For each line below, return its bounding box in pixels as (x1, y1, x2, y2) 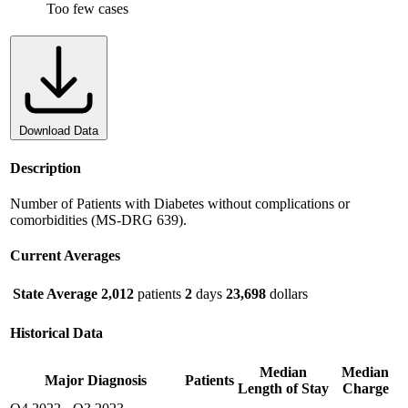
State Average (13, 286, 97, 302)
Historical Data (10, 324, 103, 341)
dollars (266, 286, 308, 302)
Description (10, 159, 81, 176)
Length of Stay (238, 381, 329, 397)
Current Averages (10, 248, 120, 264)
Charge (342, 381, 389, 397)
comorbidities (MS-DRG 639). (10, 211, 187, 228)
